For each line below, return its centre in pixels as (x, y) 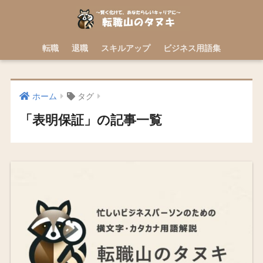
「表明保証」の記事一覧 (90, 120)
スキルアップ (126, 48)
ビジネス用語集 (192, 48)
